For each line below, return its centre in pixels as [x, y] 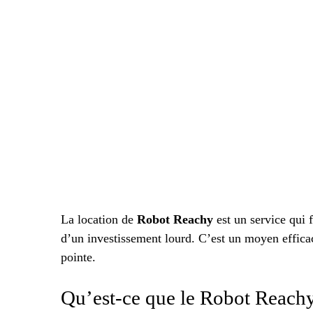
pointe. [78, 257]
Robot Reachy [175, 220]
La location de [99, 220]
